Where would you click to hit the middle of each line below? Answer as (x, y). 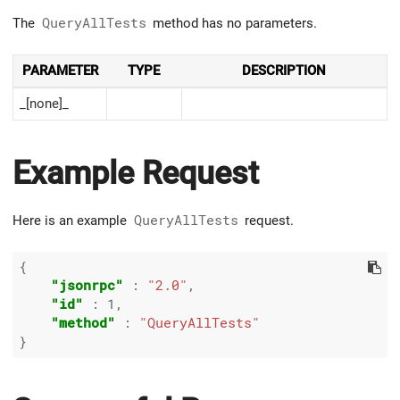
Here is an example (71, 221)
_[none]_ (44, 103)
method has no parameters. (233, 23)
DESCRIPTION (284, 70)
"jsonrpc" (87, 286)
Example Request (136, 173)
